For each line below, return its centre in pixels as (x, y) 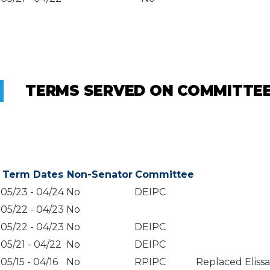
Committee (165, 174)
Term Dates (33, 174)
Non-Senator (100, 174)
